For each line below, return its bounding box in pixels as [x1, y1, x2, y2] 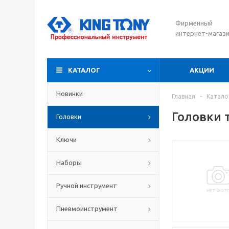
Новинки [56, 90, 83, 97]
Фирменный [175, 19, 213, 27]
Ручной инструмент [56, 182, 117, 189]
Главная [172, 93, 195, 100]
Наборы [56, 159, 82, 166]
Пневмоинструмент [56, 205, 118, 212]
